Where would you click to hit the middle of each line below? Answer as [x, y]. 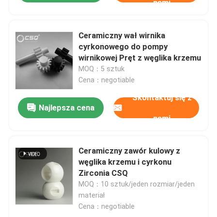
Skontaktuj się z [162, 97]
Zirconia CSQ [103, 173]
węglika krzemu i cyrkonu [125, 162]
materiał [92, 195]
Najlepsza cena [67, 108]
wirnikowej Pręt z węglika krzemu [140, 57]
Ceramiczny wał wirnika [122, 35]
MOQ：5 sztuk [102, 69]
